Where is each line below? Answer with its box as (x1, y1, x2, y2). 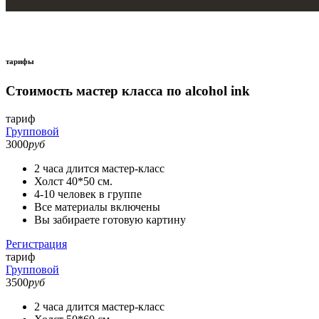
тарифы (6, 57, 34, 66)
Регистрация (6, 237, 67, 250)
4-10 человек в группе (34, 187, 142, 200)
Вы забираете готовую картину (34, 213, 186, 226)
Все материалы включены (34, 200, 160, 213)
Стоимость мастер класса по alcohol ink (6, 83, 250, 99)
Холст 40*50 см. (34, 174, 113, 187)
